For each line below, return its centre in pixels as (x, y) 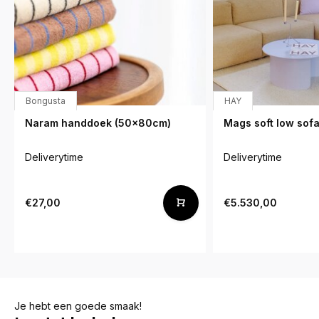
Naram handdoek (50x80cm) (98, 122)
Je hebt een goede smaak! (78, 305)
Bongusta (46, 100)
